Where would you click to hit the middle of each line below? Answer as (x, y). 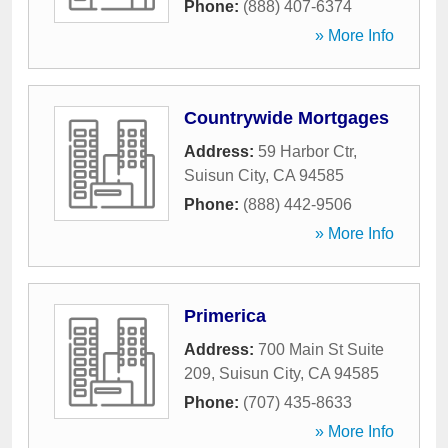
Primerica (225, 316)
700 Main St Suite (321, 349)
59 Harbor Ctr (305, 151)
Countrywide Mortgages (286, 118)
